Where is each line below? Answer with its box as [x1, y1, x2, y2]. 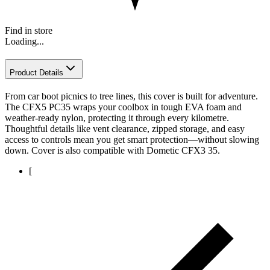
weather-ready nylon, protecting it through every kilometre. [5, 112, 229, 123]
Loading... [5, 36, 44, 47]
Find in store [5, 25, 52, 36]
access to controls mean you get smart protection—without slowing [5, 134, 259, 145]
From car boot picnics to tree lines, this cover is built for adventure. [5, 90, 258, 101]
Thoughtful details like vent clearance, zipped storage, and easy [5, 123, 245, 134]
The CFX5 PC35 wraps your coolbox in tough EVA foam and [5, 101, 242, 112]
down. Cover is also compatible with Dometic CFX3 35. [5, 145, 220, 155]
